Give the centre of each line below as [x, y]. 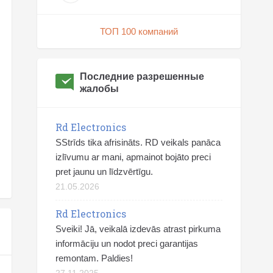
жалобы [100, 89]
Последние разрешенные [142, 76]
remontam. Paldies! [94, 258]
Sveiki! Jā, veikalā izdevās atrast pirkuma [138, 229]
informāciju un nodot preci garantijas [127, 243]
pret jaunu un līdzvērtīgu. [104, 172]
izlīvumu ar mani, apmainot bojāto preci [133, 157]
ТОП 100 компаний [139, 31]
